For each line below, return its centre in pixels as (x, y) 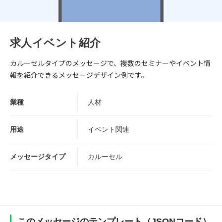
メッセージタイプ (38, 157)
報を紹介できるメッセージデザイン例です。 (79, 75)
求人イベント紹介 (55, 43)
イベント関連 (109, 129)
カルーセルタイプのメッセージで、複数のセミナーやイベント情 (110, 63)
